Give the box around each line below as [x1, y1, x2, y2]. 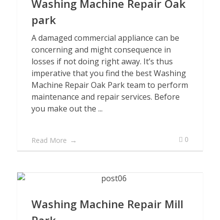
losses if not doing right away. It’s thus [31, 56, 173, 67]
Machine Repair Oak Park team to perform [31, 80, 188, 90]
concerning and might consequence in [31, 44, 171, 55]
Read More [31, 136, 67, 145]
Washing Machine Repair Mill [31, 196, 183, 211]
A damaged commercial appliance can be [31, 32, 179, 43]
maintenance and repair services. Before [31, 91, 180, 102]
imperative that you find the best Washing [31, 68, 186, 79]
